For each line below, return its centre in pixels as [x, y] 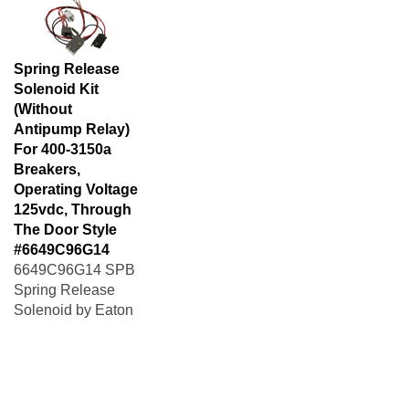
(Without [43, 100]
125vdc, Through [73, 200]
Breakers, [47, 160]
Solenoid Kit [56, 80]
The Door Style [65, 220]
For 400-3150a [63, 140]
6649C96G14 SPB [74, 261]
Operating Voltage [76, 180]
